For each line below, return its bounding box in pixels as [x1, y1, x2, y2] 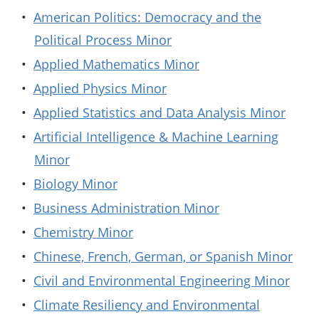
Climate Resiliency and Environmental [33, 296, 260, 313]
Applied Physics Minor [33, 80, 167, 97]
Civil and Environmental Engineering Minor [33, 272, 290, 289]
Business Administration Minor [33, 199, 219, 216]
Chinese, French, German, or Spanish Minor [33, 248, 293, 265]
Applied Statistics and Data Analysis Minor [33, 104, 286, 121]
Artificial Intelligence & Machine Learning [33, 128, 278, 145]
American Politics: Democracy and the [33, 9, 261, 26]
